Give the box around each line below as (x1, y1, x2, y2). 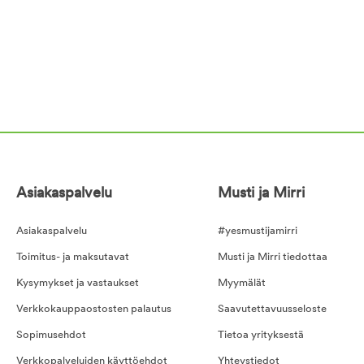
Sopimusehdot (16, 330, 86, 341)
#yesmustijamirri (218, 226, 298, 237)
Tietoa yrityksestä (218, 330, 305, 341)
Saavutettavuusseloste (218, 304, 327, 315)
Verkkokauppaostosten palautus (16, 304, 171, 315)
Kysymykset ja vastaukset (16, 278, 139, 289)
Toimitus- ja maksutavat (16, 252, 129, 263)
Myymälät (218, 278, 266, 289)
